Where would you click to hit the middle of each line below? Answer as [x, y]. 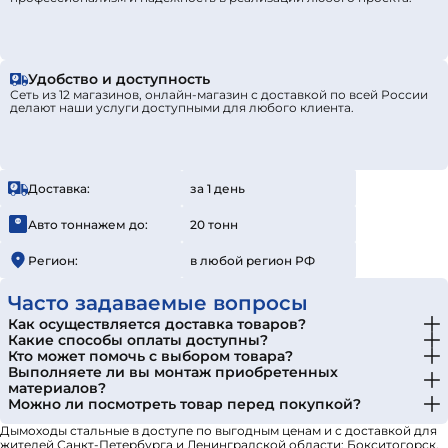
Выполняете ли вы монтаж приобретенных [173, 372]
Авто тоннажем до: [88, 224]
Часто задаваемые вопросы [158, 303]
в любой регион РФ [252, 260]
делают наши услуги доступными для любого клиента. [182, 107]
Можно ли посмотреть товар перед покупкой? [184, 404]
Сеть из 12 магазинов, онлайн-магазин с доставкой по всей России [219, 94]
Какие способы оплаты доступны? [138, 340]
